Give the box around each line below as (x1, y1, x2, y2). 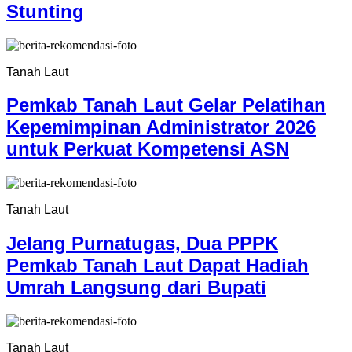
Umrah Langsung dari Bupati (6, 277, 266, 299)
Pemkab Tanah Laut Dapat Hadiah (6, 255, 309, 277)
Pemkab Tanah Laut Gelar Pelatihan (6, 94, 326, 116)
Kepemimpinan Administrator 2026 (6, 116, 316, 138)
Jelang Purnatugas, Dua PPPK (6, 233, 278, 255)
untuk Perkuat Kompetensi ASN (6, 138, 289, 160)
